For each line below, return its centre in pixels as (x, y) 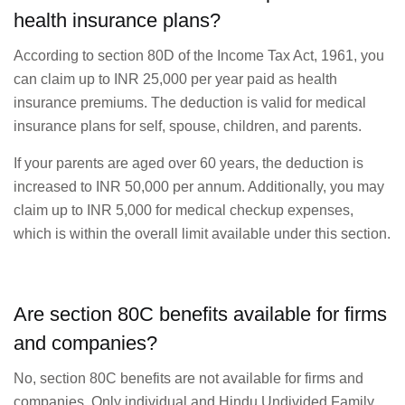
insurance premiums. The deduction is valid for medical (190, 103)
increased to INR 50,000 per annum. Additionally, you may (199, 186)
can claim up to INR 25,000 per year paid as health (175, 80)
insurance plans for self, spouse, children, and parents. (188, 127)
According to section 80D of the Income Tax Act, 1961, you (199, 56)
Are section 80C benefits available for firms (200, 315)
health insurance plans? (117, 21)
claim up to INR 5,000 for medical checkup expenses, (184, 210)
